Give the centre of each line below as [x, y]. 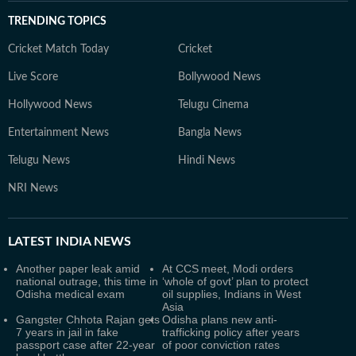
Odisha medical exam [70, 294]
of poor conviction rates [221, 345]
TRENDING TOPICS [57, 21]
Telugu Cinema [213, 105]
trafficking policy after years [231, 332]
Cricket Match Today [58, 49]
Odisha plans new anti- [220, 319]
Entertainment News [58, 133]
